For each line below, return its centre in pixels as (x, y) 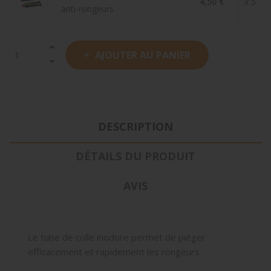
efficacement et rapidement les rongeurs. (115, 252)
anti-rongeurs (87, 8)
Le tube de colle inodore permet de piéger (117, 237)
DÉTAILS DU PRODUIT (135, 156)
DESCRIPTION (135, 126)
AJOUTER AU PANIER (143, 55)
